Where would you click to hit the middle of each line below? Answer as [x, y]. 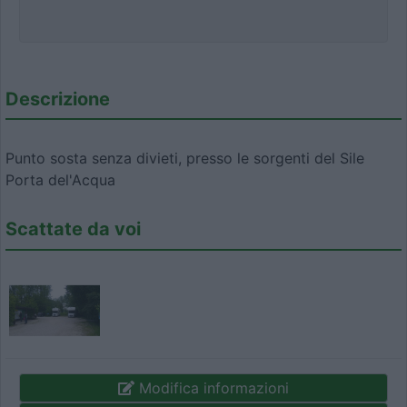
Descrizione [58, 99]
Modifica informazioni [212, 387]
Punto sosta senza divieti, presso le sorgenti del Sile [185, 159]
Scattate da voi [73, 229]
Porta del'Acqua [60, 180]
